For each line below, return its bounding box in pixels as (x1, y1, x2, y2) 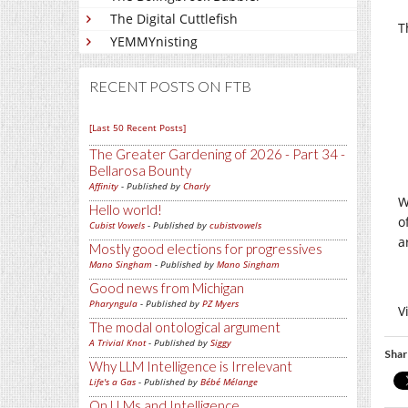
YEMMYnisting (110, 33, 198, 51)
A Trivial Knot (89, 336, 146, 350)
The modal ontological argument (89, 319, 280, 336)
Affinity (89, 179, 118, 193)
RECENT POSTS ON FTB (89, 77, 251, 96)
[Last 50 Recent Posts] (89, 121, 186, 135)
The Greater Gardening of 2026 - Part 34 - (89, 146, 345, 163)
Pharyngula (89, 297, 138, 311)
